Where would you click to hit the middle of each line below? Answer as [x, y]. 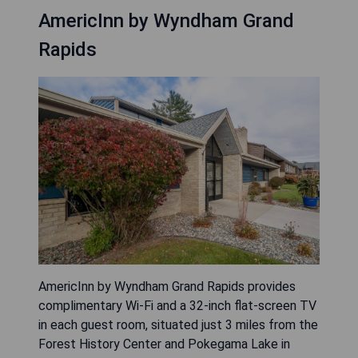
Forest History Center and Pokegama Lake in [164, 344]
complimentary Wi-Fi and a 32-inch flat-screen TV [177, 305]
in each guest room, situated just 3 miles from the [178, 324]
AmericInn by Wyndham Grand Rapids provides [167, 286]
